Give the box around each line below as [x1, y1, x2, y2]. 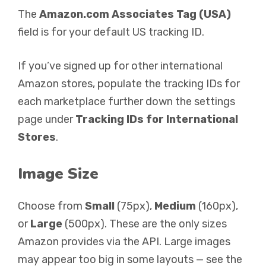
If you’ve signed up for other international [18, 59, 223, 72]
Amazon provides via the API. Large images [18, 235, 230, 248]
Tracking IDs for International [75, 113, 238, 126]
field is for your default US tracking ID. [18, 26, 204, 39]
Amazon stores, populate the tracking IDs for [18, 77, 240, 90]
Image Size [18, 163, 99, 184]
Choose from [18, 199, 85, 213]
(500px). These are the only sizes [62, 217, 227, 230]
